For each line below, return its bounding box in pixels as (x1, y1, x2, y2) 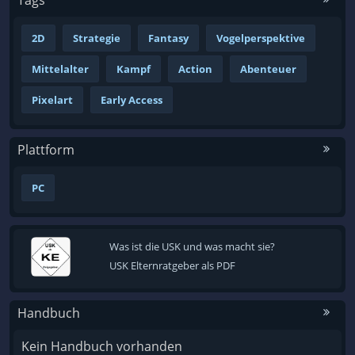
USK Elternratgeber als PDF (109, 258, 235, 273)
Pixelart (32, 92, 73, 107)
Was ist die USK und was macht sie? (109, 239, 275, 254)
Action (178, 61, 212, 76)
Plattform (17, 140, 74, 158)
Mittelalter (32, 61, 89, 76)
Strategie (73, 30, 120, 45)
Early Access (101, 92, 162, 107)
